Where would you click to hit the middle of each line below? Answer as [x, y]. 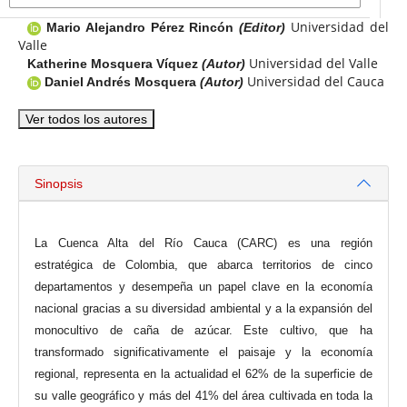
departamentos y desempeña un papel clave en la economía [203, 288]
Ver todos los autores [86, 119]
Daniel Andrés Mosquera [122, 81]
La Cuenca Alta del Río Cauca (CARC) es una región [203, 244]
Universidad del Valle [313, 63]
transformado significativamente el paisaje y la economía [203, 353]
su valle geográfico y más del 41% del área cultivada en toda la [203, 397]
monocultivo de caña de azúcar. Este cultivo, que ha [203, 331]
